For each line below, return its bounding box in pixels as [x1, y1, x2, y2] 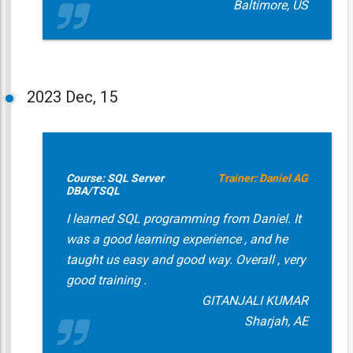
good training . [65, 273, 147, 288]
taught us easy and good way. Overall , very [65, 252, 306, 267]
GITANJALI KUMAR [201, 293, 308, 308]
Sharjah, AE [243, 314, 308, 329]
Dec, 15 [65, 87, 117, 106]
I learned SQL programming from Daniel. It [65, 211, 301, 226]
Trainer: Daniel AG [217, 172, 308, 184]
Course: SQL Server [65, 172, 164, 184]
